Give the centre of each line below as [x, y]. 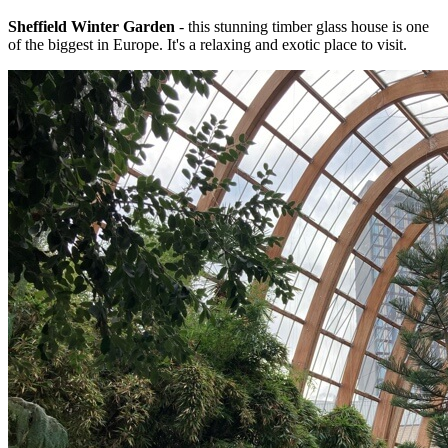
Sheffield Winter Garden [91, 27]
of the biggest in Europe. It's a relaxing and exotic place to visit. [207, 45]
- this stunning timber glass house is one [302, 27]
